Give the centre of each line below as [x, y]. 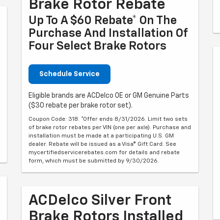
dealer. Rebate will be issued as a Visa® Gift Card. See [102, 144]
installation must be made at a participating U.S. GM [101, 136]
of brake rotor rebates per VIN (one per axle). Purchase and [110, 128]
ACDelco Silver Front [100, 201]
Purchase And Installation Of [108, 33]
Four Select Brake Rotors [97, 46]
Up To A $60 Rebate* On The [103, 21]
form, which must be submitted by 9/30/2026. [94, 161]
